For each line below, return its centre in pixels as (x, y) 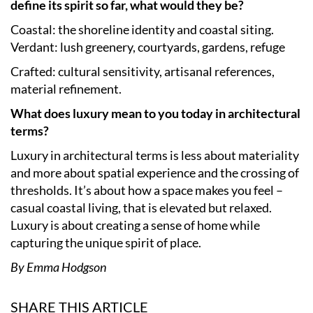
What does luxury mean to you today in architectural (155, 113)
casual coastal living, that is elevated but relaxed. (141, 207)
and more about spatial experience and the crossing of (155, 172)
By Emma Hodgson (58, 267)
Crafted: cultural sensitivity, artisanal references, (143, 71)
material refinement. (66, 88)
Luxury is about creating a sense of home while (135, 225)
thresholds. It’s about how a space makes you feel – (147, 190)
